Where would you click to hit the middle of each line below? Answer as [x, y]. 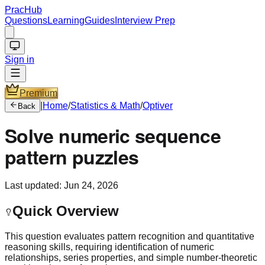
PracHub [23, 10]
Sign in [20, 59]
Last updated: [34, 185]
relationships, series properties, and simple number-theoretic [131, 257]
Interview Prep [145, 20]
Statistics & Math [105, 106]
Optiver [158, 106]
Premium [38, 93]
